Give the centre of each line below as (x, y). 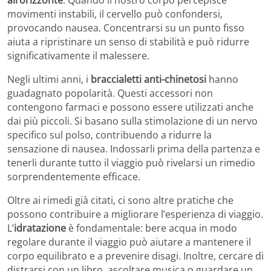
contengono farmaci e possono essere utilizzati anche (130, 107)
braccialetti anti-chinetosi (149, 79)
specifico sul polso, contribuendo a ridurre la (109, 135)
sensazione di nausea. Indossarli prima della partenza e (134, 149)
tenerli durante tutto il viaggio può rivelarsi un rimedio (131, 162)
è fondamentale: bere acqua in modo (152, 228)
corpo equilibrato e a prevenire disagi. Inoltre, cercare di (135, 256)
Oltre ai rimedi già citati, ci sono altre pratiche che (120, 200)
